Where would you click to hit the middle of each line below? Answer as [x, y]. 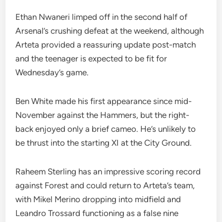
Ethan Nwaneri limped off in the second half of [102, 17]
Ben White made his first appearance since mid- [104, 101]
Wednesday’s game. [52, 72]
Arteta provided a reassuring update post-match [106, 45]
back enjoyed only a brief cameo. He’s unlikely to [106, 129]
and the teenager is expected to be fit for [91, 58]
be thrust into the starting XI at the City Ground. [104, 143]
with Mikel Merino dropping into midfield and [98, 199]
